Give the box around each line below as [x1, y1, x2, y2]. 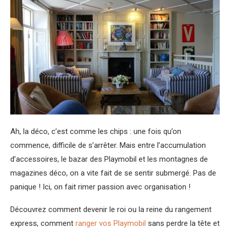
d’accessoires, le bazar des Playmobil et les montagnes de [10, 154, 208, 164]
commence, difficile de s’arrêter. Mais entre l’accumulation [10, 140, 206, 150]
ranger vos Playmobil [75, 218, 146, 228]
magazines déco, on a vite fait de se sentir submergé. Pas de [10, 168, 216, 178]
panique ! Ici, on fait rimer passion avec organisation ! [10, 182, 190, 191]
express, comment [10, 218, 75, 228]
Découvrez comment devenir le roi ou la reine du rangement [10, 204, 212, 214]
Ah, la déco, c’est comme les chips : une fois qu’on [10, 126, 181, 136]
